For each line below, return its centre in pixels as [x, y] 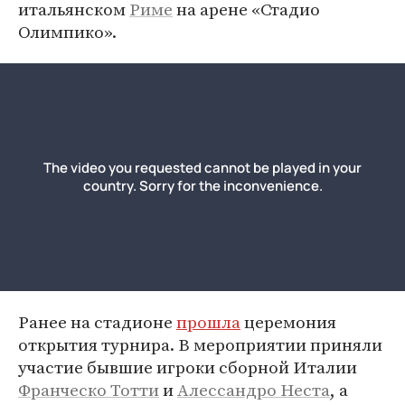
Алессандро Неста [254, 390]
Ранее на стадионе [97, 322]
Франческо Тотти [89, 390]
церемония [288, 322]
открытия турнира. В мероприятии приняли [200, 344]
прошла [208, 322]
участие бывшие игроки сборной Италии [188, 367]
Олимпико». [67, 32]
